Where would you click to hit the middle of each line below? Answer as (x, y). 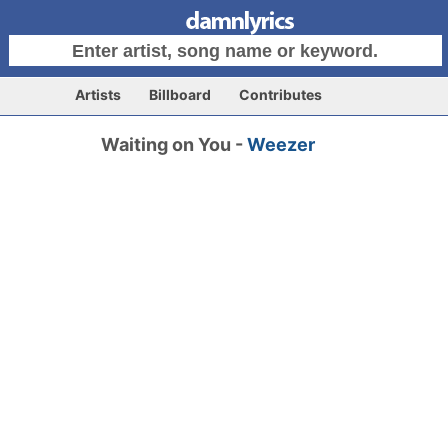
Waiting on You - (174, 144)
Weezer (281, 144)
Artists (98, 94)
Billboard (180, 94)
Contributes (280, 94)
